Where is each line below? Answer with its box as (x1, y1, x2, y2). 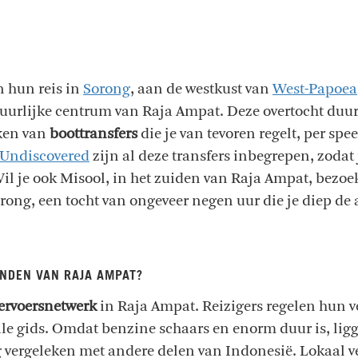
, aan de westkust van (130, 79, 272, 97)
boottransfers (46, 124, 137, 142)
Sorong (83, 79, 130, 97)
